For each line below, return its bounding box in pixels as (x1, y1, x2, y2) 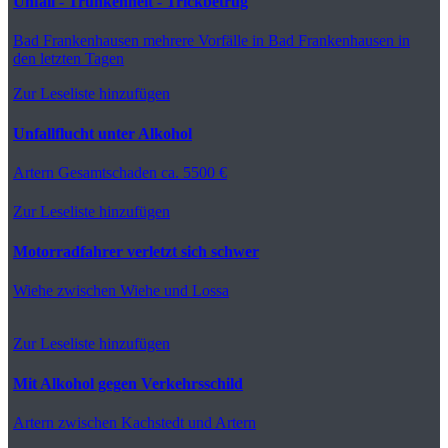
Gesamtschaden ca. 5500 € (54, 163, 227, 181)
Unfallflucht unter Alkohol (13, 124, 192, 142)
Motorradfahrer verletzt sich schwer (13, 242, 259, 260)
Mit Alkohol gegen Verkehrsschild (13, 374, 243, 392)
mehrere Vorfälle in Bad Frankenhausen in (139, 31, 410, 49)
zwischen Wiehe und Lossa (53, 281, 229, 299)
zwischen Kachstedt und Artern (54, 413, 256, 431)
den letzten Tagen (13, 49, 124, 67)
